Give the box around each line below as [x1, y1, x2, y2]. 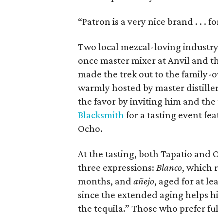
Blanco [156, 162, 182, 173]
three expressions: [78, 162, 157, 173]
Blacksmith [78, 109, 125, 121]
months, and [78, 175, 134, 187]
